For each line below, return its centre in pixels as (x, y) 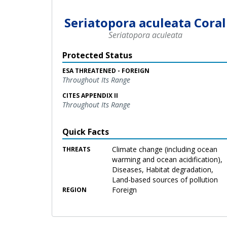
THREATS (76, 149)
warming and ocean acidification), (167, 159)
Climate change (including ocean (165, 149)
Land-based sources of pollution (165, 179)
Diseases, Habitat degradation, (163, 169)
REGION (74, 190)
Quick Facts (86, 131)
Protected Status (97, 55)
